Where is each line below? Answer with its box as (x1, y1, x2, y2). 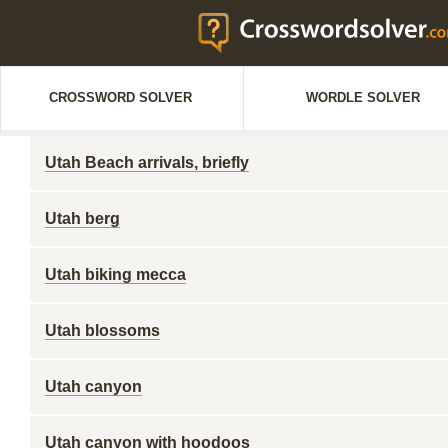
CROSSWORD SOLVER (48, 90, 192, 105)
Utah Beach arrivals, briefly (45, 154, 249, 171)
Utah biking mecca (45, 266, 186, 283)
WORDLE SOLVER (306, 90, 420, 105)
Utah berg (45, 210, 120, 227)
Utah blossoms (45, 322, 160, 339)
